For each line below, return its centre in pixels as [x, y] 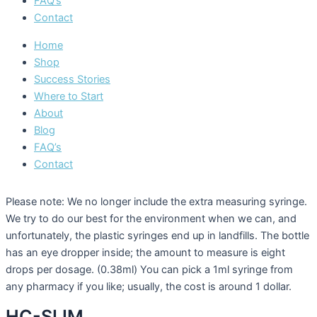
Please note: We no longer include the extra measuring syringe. [156, 201]
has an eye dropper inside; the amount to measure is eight [145, 252]
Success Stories [72, 79]
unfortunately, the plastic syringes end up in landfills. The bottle [157, 235]
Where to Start [69, 96]
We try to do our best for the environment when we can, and [151, 218]
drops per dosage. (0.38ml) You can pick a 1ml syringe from [149, 269]
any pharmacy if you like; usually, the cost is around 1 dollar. [149, 286]
